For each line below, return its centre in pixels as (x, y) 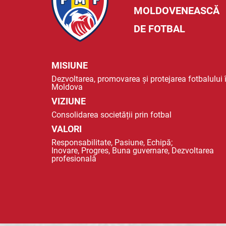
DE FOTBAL (159, 29)
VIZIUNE (69, 101)
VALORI (67, 129)
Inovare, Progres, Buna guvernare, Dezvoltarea (133, 151)
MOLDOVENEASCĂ (176, 11)
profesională (74, 159)
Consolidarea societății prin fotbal (111, 115)
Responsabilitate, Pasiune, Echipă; (112, 143)
